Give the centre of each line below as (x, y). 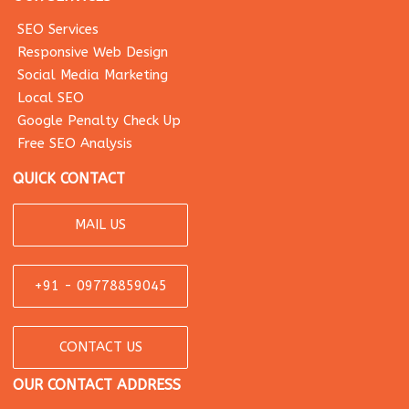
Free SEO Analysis (75, 144)
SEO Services (58, 30)
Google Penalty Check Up (100, 121)
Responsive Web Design (93, 52)
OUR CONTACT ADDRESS (97, 385)
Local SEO (51, 98)
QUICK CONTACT (69, 179)
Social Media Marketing (93, 75)
